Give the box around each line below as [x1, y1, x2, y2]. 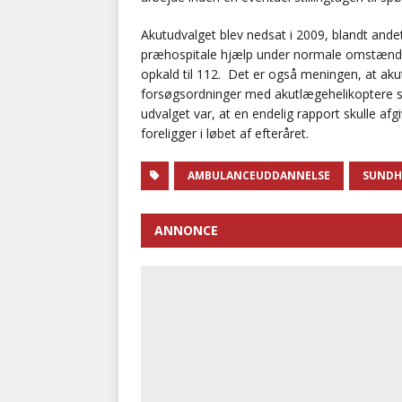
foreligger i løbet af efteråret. [141, 125, 309, 143]
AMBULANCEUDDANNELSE [188, 168, 330, 184]
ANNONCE [154, 222, 218, 240]
